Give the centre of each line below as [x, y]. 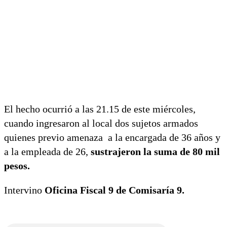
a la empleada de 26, [47, 151]
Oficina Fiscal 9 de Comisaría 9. [113, 190]
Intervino [23, 190]
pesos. [17, 165]
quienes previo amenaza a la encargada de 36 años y [112, 137]
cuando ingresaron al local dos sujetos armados [101, 123]
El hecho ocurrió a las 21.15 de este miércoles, [100, 109]
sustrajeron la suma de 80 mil [155, 151]
